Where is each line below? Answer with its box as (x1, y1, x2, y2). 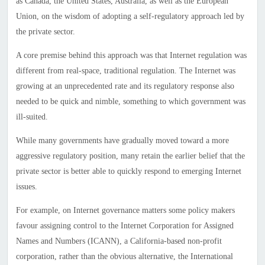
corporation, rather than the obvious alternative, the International (15, 252, 233, 261)
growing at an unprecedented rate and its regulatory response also (15, 82, 234, 91)
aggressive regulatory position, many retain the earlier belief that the (15, 151, 245, 161)
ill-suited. (15, 112, 48, 122)
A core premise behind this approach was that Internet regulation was (15, 51, 247, 60)
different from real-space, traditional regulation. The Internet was (15, 66, 235, 76)
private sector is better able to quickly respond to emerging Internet (15, 167, 241, 176)
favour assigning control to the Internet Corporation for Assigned (15, 221, 234, 231)
